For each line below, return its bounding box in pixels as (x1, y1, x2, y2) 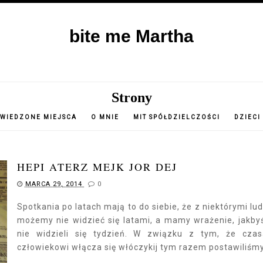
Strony (111, 90, 152, 105)
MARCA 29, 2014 (25, 180, 85, 188)
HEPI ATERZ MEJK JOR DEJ (16, 160, 177, 174)
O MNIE (91, 114, 122, 120)
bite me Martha (69, 26, 194, 46)
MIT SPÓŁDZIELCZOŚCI (133, 114, 220, 120)
